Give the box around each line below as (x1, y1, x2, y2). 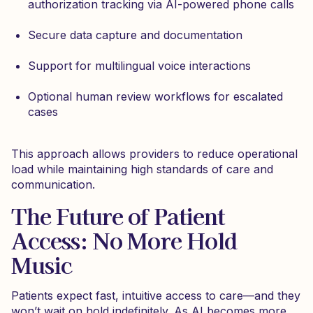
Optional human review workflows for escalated (28, 89, 283, 103)
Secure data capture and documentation (28, 28, 242, 42)
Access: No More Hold (11, 224, 237, 256)
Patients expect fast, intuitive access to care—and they (11, 289, 300, 303)
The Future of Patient (11, 199, 224, 231)
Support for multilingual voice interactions (28, 59, 251, 73)
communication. (11, 177, 95, 191)
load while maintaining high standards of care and (11, 162, 273, 176)
